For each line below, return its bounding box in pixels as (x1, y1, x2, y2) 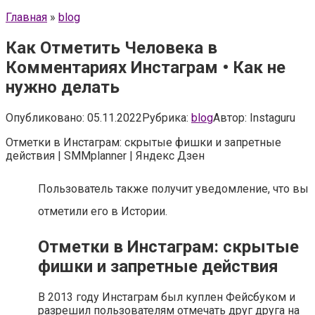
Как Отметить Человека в (6, 37, 217, 58)
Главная (6, 11, 47, 24)
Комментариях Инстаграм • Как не (6, 57, 285, 77)
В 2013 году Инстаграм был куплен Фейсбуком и (38, 290, 295, 304)
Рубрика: (142, 110, 188, 124)
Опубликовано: (6, 110, 84, 124)
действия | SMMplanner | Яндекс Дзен (6, 148, 205, 162)
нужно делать (6, 77, 120, 97)
